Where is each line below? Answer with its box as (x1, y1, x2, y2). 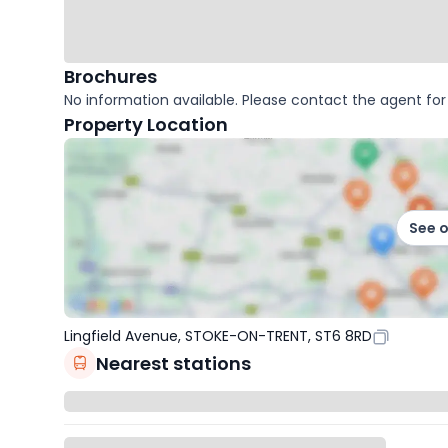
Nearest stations (96, 350, 251, 376)
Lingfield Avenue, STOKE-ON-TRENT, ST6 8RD (64, 326, 372, 347)
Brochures (64, 64, 157, 90)
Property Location (64, 112, 228, 138)
